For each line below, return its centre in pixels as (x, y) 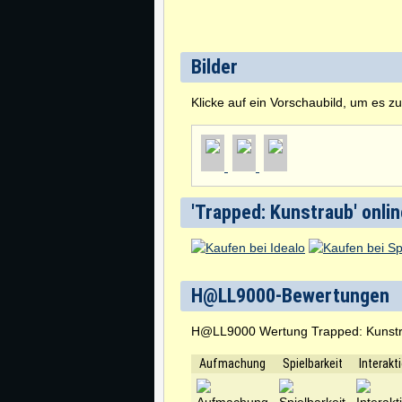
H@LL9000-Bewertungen (290, 296)
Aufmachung (232, 363)
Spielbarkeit (312, 363)
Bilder (214, 67)
